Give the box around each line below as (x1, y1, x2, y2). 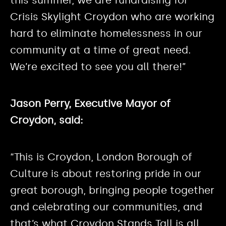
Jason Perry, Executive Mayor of (10, 97, 171, 110)
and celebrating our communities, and (10, 201, 202, 213)
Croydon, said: (10, 114, 83, 127)
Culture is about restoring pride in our (10, 167, 201, 180)
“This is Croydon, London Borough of (10, 151, 192, 163)
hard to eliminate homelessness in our (10, 27, 202, 40)
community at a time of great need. (10, 44, 191, 56)
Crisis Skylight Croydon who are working (10, 11, 214, 23)
